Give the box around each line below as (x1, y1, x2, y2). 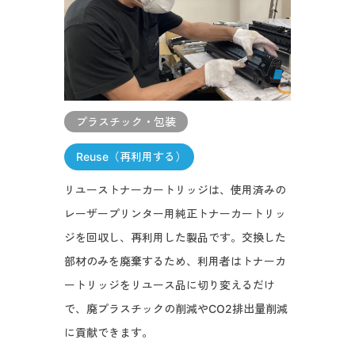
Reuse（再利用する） (75, 150, 186, 164)
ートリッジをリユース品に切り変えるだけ (63, 278, 275, 292)
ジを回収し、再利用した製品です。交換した (63, 231, 286, 245)
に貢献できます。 (63, 326, 153, 340)
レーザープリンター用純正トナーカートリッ (63, 207, 286, 221)
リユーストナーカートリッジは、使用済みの (63, 183, 286, 197)
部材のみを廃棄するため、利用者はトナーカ (63, 254, 286, 269)
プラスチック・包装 (75, 115, 176, 129)
